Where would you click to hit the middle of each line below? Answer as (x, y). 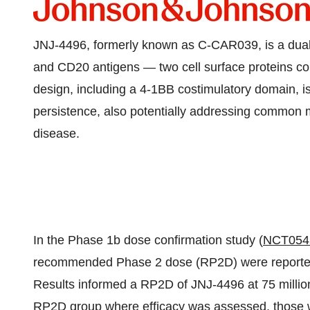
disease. (56, 134)
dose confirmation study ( (192, 240)
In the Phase (70, 240)
